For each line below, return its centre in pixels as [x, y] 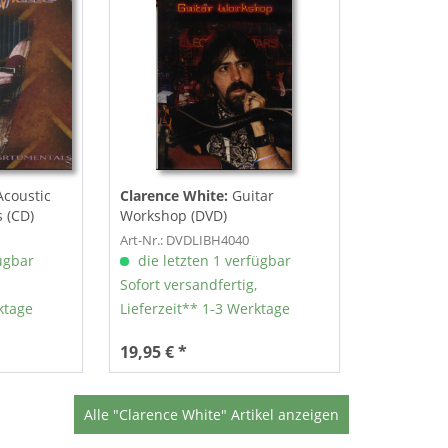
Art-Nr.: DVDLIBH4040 [184, 240]
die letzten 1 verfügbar [212, 261]
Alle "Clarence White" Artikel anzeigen [211, 415]
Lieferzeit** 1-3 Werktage [204, 309]
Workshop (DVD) [173, 216]
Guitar [252, 196]
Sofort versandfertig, [188, 285]
